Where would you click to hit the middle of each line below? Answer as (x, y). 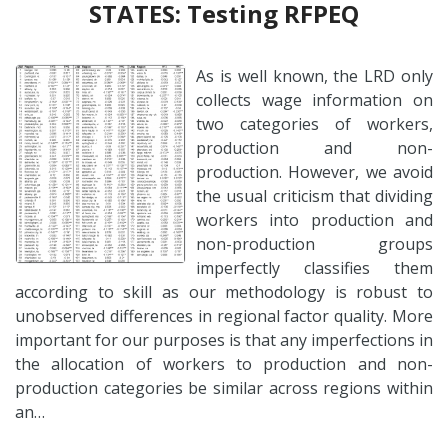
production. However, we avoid (314, 171)
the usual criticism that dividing (314, 195)
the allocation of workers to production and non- (224, 363)
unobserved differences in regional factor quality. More (224, 315)
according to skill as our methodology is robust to (224, 291)
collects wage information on (314, 99)
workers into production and (314, 219)
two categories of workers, (314, 123)
